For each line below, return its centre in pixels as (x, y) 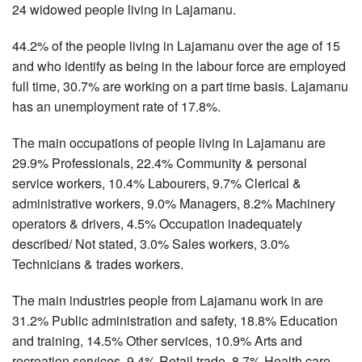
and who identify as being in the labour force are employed (179, 65)
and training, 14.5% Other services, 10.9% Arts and (157, 340)
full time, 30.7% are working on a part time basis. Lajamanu (180, 86)
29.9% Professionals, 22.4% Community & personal (160, 162)
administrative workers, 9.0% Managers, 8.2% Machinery (174, 203)
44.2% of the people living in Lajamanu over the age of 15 (176, 45)
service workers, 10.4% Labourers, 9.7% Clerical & (157, 183)
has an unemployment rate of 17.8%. (116, 106)
